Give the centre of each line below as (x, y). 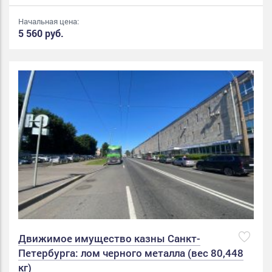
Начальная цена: (49, 22)
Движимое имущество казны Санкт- (109, 239)
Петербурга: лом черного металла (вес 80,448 (131, 253)
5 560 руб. (41, 33)
